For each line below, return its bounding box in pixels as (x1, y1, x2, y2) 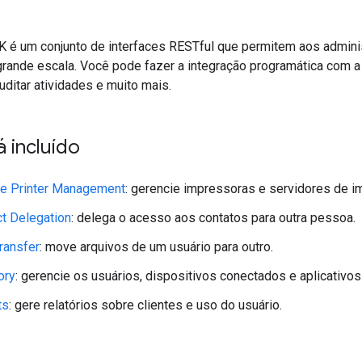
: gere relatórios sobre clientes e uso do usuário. (9, 297, 282, 313)
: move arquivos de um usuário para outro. (40, 238, 273, 255)
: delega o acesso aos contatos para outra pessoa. (71, 209, 356, 225)
